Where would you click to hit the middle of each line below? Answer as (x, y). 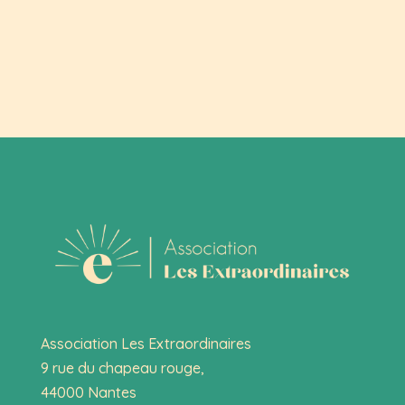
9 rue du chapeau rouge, (122, 368)
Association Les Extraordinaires (146, 344)
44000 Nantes (88, 393)
